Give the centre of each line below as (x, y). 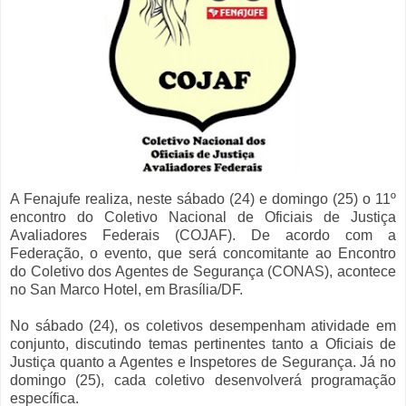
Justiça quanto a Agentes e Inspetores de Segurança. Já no (203, 362)
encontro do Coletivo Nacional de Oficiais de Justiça (203, 217)
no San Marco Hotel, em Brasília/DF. (126, 289)
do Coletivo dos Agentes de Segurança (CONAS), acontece (203, 271)
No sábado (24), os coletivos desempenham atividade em (203, 325)
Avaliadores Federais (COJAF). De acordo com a (203, 235)
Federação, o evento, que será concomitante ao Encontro (203, 253)
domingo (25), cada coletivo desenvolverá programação (203, 380)
